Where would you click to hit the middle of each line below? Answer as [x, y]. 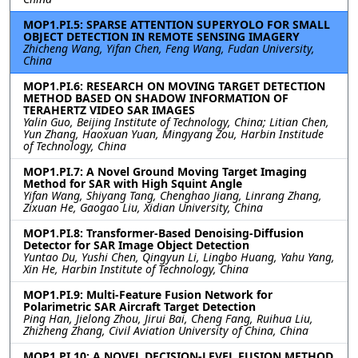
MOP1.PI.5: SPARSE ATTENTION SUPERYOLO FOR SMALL [177, 24]
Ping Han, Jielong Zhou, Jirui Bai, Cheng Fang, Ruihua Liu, [168, 318]
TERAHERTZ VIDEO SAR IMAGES [109, 110]
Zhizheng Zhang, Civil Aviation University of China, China [166, 330]
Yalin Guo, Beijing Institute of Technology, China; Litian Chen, [176, 122]
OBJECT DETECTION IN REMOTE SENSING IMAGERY [161, 36]
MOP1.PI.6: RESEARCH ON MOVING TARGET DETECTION [174, 86]
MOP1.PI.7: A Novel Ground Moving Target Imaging [165, 171]
